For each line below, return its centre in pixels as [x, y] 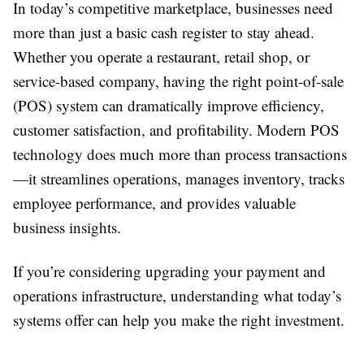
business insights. [67, 227]
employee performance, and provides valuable [154, 203]
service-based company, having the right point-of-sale [178, 81]
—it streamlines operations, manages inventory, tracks [179, 178]
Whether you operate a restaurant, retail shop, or [161, 56]
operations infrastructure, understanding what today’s [177, 295]
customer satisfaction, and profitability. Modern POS [176, 130]
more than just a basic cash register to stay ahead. [164, 32]
